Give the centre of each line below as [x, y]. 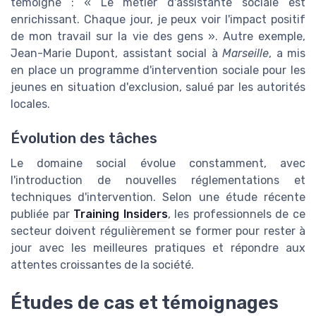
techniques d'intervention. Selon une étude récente [158, 197]
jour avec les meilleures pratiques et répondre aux [158, 248]
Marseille [246, 53]
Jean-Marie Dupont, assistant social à [117, 53]
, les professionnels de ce [237, 214]
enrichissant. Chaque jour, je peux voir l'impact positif [158, 19]
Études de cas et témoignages [145, 303]
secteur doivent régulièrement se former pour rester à [158, 231]
